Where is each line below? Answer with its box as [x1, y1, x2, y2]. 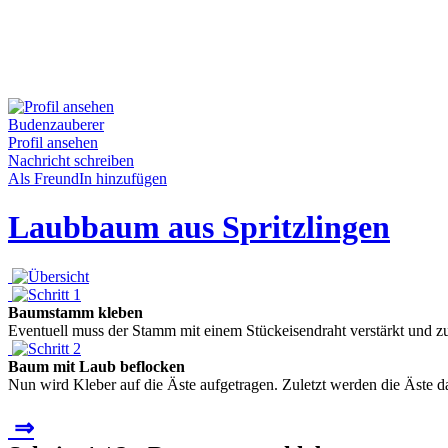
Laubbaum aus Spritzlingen [8, 209, 390, 246]
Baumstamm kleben [8, 303, 143, 321]
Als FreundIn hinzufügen [8, 170, 167, 187]
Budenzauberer [8, 116, 104, 133]
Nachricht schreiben [8, 152, 134, 169]
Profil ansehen [8, 134, 98, 151]
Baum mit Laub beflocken [8, 357, 185, 375]
